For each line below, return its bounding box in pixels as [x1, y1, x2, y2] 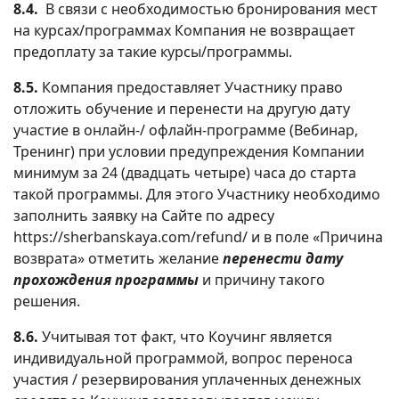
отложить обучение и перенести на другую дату [13, 98, 350, 118]
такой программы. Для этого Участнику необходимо [13, 183, 380, 204]
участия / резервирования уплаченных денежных [13, 369, 361, 389]
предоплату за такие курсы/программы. [13, 41, 292, 61]
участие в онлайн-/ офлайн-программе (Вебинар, [13, 119, 358, 140]
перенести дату [223, 248, 343, 268]
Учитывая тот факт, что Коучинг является [38, 326, 332, 346]
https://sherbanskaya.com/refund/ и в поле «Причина [13, 226, 383, 247]
